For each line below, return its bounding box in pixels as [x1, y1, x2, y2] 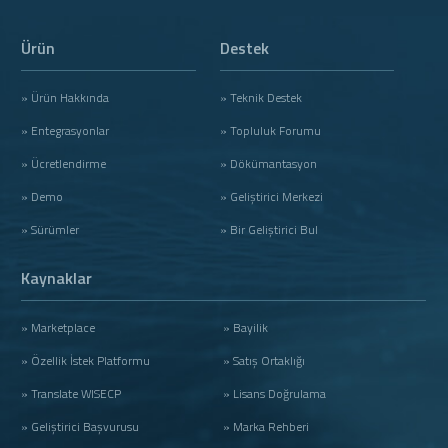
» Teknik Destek [219, 88, 302, 107]
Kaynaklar [21, 266, 93, 290]
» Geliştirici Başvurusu [21, 417, 140, 436]
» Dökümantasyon [219, 154, 317, 173]
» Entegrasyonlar [21, 121, 110, 140]
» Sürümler [21, 220, 80, 239]
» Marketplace [21, 318, 96, 337]
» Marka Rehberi [223, 417, 310, 436]
